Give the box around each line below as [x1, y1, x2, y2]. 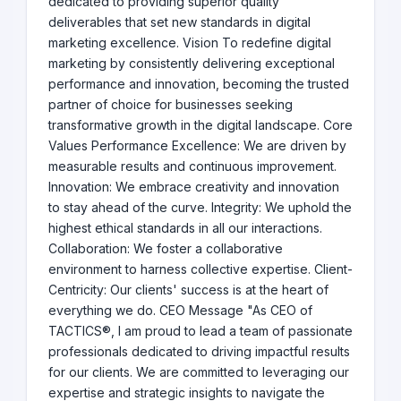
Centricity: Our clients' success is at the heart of [48, 282, 328, 298]
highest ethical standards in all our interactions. [48, 220, 322, 236]
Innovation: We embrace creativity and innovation [48, 179, 339, 195]
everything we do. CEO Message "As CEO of [48, 303, 312, 319]
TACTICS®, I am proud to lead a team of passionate [48, 323, 353, 339]
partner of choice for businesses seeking [48, 97, 293, 113]
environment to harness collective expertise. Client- [48, 261, 353, 277]
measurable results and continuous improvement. [48, 158, 337, 175]
